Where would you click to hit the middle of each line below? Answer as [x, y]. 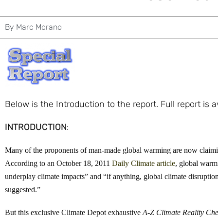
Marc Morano [38, 27]
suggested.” [23, 190]
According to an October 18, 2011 [58, 163]
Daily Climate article [144, 163]
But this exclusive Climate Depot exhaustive [74, 213]
